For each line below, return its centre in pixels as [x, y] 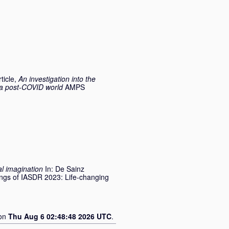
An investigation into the [57, 79]
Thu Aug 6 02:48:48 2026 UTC [60, 216]
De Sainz [70, 169]
